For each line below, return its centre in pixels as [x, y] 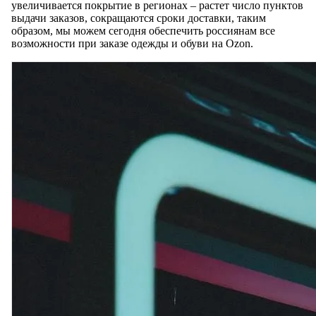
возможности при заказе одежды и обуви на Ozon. [132, 44]
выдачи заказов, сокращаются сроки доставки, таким [139, 18]
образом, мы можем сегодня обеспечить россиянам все [143, 31]
